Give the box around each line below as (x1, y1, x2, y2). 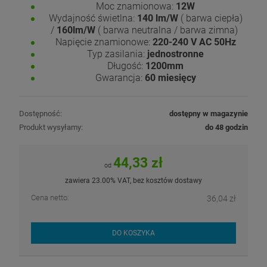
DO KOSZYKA (112, 229, 155, 238)
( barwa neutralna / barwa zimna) (98, 24, 240, 36)
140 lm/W (134, 13, 178, 24)
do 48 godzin (205, 123, 248, 132)
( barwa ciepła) (178, 13, 243, 24)
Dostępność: (19, 109, 62, 119)
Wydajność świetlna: (48, 13, 135, 24)
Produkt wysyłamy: (19, 123, 83, 132)
